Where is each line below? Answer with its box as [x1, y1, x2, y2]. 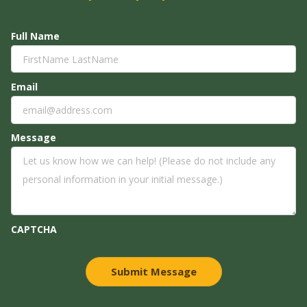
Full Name [11, 29, 60, 42]
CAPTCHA [11, 223, 57, 236]
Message [11, 131, 56, 145]
